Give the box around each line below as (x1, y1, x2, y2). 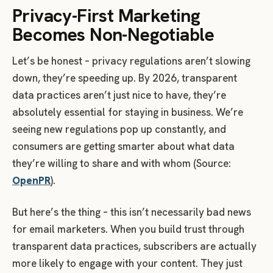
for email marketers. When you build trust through (12, 222, 244, 236)
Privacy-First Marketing (12, 4, 200, 28)
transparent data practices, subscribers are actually (12, 239, 257, 253)
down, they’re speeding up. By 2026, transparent (12, 71, 237, 85)
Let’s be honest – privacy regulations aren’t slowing (12, 54, 250, 68)
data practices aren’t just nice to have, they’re (12, 88, 226, 102)
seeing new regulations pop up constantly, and (12, 122, 226, 136)
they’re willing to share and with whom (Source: (12, 157, 231, 171)
